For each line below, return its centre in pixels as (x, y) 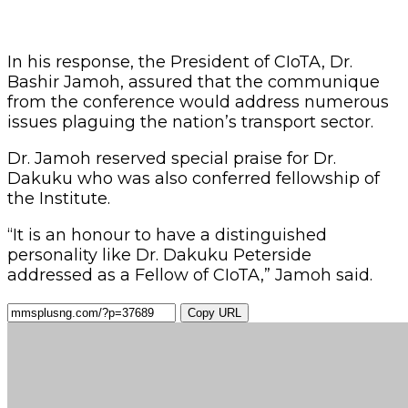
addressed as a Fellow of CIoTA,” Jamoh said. (190, 275)
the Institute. (59, 198)
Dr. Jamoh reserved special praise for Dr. (172, 158)
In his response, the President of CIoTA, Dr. (180, 61)
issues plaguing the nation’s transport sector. (190, 122)
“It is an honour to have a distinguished (167, 235)
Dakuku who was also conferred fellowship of (194, 178)
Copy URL (214, 312)
